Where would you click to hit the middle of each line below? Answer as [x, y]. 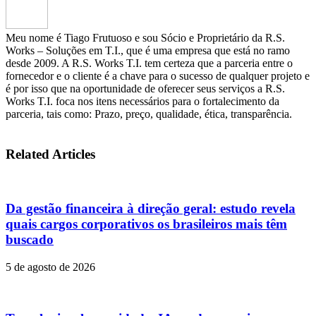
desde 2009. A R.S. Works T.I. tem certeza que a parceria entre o [149, 63]
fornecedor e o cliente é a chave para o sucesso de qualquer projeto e [158, 76]
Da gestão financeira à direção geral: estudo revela [151, 209]
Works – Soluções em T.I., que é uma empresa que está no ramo [148, 51]
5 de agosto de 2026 [50, 267]
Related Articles [50, 154]
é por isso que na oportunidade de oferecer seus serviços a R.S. [145, 89]
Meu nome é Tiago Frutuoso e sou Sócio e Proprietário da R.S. [145, 38]
